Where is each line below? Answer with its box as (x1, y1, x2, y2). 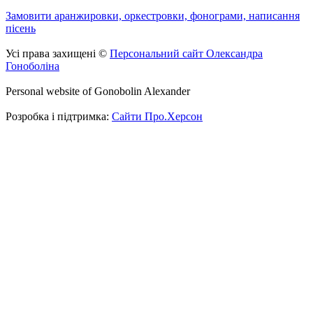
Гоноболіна (6, 59, 59, 72)
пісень (6, 22, 36, 34)
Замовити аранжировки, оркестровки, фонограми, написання (6, 9, 300, 22)
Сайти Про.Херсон (112, 110, 203, 122)
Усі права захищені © (6, 47, 110, 59)
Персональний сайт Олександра (110, 47, 263, 59)
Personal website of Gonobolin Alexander (6, 85, 190, 97)
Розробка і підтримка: (6, 110, 112, 122)
